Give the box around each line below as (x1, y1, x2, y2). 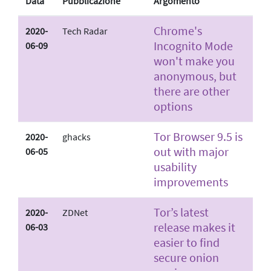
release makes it (154, 219, 235, 235)
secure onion (154, 249, 219, 265)
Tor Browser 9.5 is (154, 128, 243, 144)
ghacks (62, 130, 91, 143)
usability (154, 158, 197, 174)
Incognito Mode (154, 38, 233, 53)
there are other (154, 83, 230, 99)
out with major (154, 143, 229, 159)
